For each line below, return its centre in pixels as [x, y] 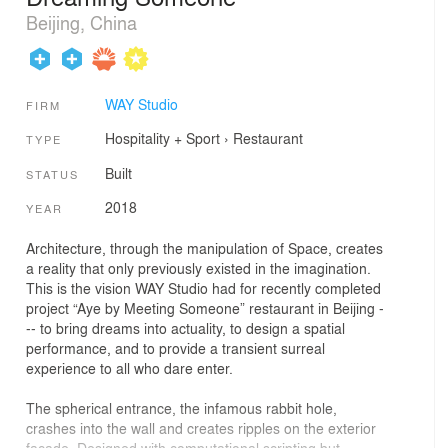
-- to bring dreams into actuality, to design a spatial [185, 327]
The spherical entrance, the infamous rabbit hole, [181, 407]
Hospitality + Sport [162, 138]
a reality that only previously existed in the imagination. [198, 267]
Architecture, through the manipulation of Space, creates [204, 247]
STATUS [52, 173]
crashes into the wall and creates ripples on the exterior [201, 427]
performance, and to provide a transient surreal [175, 347]
